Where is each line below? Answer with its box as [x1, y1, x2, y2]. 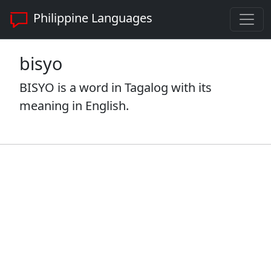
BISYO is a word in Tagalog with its [19, 79, 212, 96]
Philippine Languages [30, 10, 152, 27]
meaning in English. [19, 97, 129, 114]
